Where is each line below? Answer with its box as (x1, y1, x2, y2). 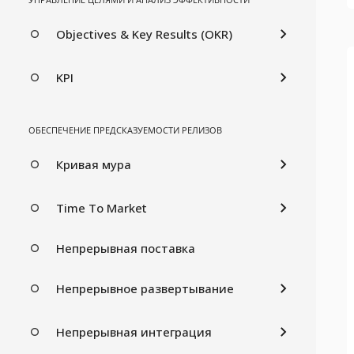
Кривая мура (56, 156, 131, 172)
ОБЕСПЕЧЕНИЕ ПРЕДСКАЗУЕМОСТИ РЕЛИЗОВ (28, 123, 222, 136)
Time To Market (56, 199, 147, 216)
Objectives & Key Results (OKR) (56, 25, 232, 42)
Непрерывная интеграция (56, 323, 212, 340)
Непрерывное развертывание (56, 280, 234, 296)
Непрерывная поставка (56, 239, 195, 256)
